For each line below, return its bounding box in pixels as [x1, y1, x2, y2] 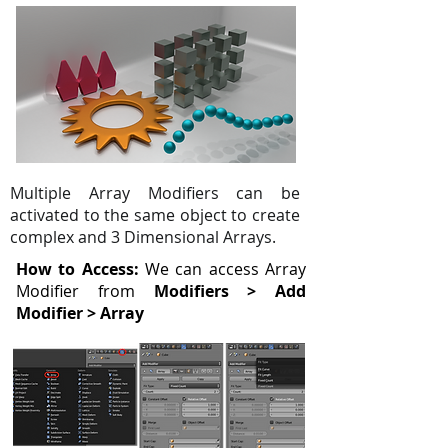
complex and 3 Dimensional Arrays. [10, 226, 276, 248]
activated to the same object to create [10, 204, 300, 226]
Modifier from [16, 280, 154, 302]
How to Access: [16, 258, 139, 280]
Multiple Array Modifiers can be [10, 182, 300, 204]
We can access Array [138, 258, 307, 280]
